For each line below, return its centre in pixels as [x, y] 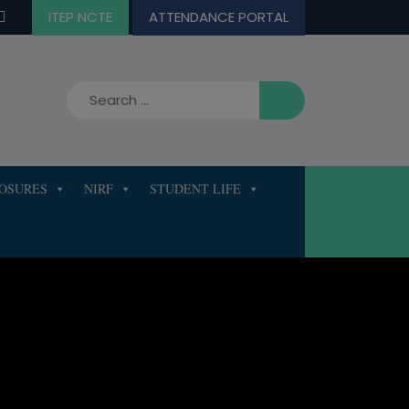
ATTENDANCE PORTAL [219, 17]
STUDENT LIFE [195, 189]
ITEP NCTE [80, 17]
